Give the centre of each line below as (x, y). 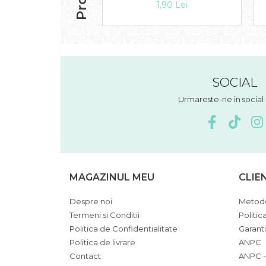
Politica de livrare (102, 243)
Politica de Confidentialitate (123, 229)
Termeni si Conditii (104, 215)
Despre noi (91, 202)
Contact (85, 256)
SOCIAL (234, 83)
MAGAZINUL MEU (112, 178)
